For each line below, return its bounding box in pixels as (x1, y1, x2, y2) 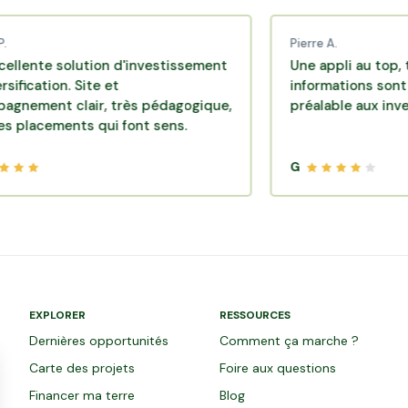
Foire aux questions (219, 360, 336, 377)
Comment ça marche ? (219, 332, 359, 350)
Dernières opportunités (29, 332, 168, 350)
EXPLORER (29, 308, 86, 323)
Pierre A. (234, 36, 282, 52)
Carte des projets (29, 360, 135, 377)
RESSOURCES (219, 308, 291, 323)
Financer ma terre (29, 387, 135, 404)
